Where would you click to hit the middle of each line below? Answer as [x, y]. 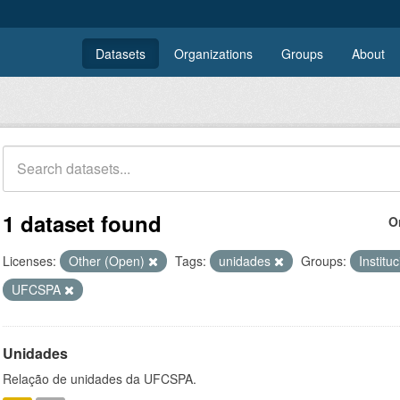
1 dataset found [82, 223]
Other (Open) [108, 261]
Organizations [213, 54]
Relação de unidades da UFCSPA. [100, 379]
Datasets [121, 54]
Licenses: [29, 261]
